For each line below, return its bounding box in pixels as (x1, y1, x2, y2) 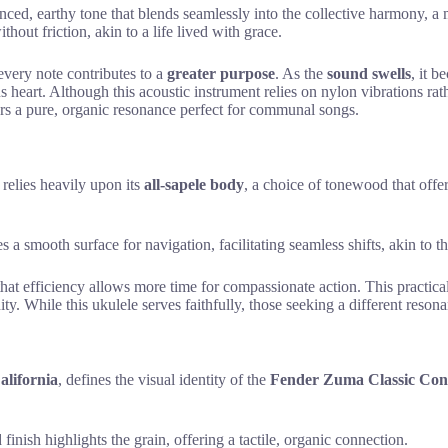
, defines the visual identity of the (58, 370, 270, 388)
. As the (275, 65, 327, 83)
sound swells (327, 65, 411, 83)
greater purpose (167, 65, 275, 83)
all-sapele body (144, 175, 244, 193)
